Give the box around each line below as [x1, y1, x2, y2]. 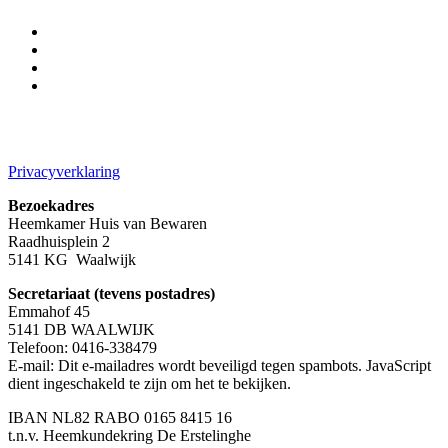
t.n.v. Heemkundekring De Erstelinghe [8, 426, 251, 444]
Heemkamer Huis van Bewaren [8, 214, 207, 232]
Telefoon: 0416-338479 [8, 338, 157, 356]
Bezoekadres [8, 196, 94, 214]
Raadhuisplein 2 [8, 232, 110, 250]
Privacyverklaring [8, 162, 120, 180]
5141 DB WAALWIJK [8, 320, 155, 338]
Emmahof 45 [8, 302, 90, 320]
